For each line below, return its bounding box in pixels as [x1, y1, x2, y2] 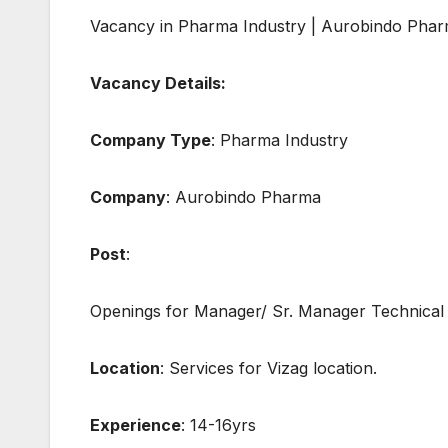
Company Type [90, 130, 211, 151]
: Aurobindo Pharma [166, 187, 321, 208]
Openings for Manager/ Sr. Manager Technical [90, 301, 444, 322]
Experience [90, 415, 181, 436]
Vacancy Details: [90, 73, 226, 94]
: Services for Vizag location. [160, 358, 377, 379]
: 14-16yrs [181, 415, 256, 436]
